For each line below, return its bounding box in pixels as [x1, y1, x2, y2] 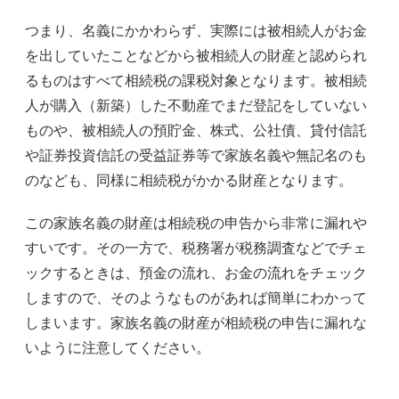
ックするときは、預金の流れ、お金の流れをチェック [25, 265, 367, 281]
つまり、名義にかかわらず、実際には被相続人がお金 [25, 22, 367, 39]
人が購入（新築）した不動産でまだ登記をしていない [25, 97, 367, 114]
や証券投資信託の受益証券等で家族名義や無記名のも [25, 147, 367, 164]
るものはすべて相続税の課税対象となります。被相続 [25, 72, 367, 89]
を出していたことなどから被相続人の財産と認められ [25, 47, 367, 64]
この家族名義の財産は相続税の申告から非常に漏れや [25, 215, 367, 232]
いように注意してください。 [25, 339, 210, 356]
